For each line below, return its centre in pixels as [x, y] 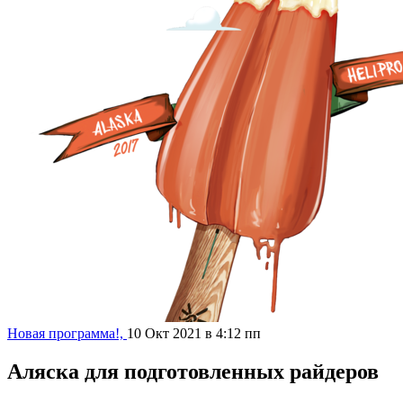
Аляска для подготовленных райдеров [193, 371]
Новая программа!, [67, 333]
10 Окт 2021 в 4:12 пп [194, 333]
